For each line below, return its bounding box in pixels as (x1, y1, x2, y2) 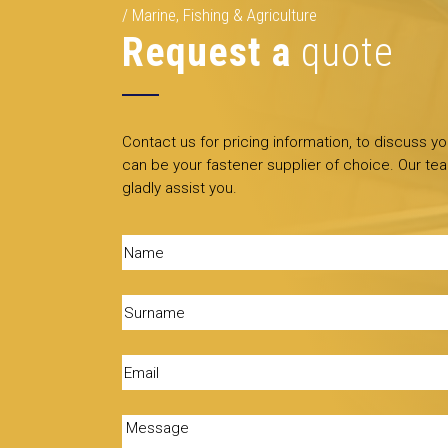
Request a (122, 29, 301, 76)
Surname (121, 297, 182, 315)
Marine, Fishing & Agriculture (132, 5, 317, 25)
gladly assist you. (122, 179, 237, 197)
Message (121, 417, 184, 435)
